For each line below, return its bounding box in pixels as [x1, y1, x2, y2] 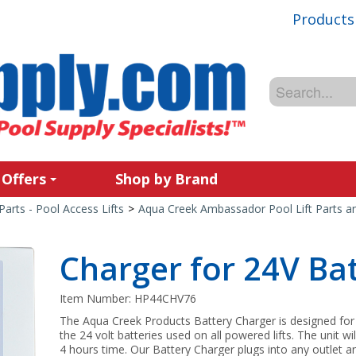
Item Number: [60, 291, 135, 306]
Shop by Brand [115, 169, 218, 188]
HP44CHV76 [134, 291, 197, 306]
